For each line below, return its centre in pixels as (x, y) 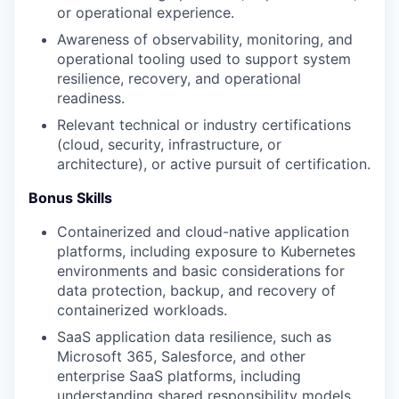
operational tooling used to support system (204, 59)
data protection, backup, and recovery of (196, 290)
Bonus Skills (70, 198)
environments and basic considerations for (201, 271)
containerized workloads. (142, 310)
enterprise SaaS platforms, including (179, 376)
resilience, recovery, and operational (179, 78)
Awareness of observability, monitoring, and (205, 39)
